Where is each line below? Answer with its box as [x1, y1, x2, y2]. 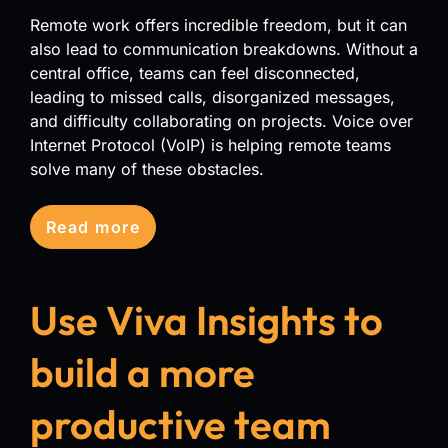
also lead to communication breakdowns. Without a [30, 38, 418, 59]
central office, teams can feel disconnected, [30, 62, 360, 83]
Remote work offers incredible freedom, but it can [30, 14, 407, 35]
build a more [30, 346, 255, 397]
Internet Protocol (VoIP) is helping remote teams [30, 134, 391, 155]
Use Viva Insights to [30, 294, 383, 345]
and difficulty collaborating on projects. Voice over [30, 110, 413, 131]
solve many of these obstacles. [30, 158, 264, 179]
